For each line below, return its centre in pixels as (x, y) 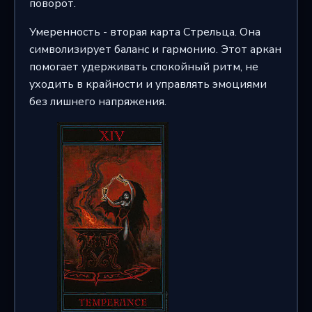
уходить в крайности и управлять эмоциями (148, 85)
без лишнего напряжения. (97, 102)
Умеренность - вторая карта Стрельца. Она (145, 32)
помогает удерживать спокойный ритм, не (143, 67)
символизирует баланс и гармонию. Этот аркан (155, 50)
